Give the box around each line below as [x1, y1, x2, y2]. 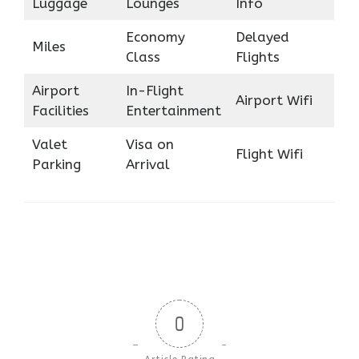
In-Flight [125, 82, 184, 99]
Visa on [125, 135, 174, 152]
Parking [31, 155, 81, 172]
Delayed [235, 28, 289, 45]
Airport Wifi [235, 91, 313, 108]
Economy [125, 28, 185, 45]
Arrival [125, 155, 170, 172]
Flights [235, 48, 280, 65]
